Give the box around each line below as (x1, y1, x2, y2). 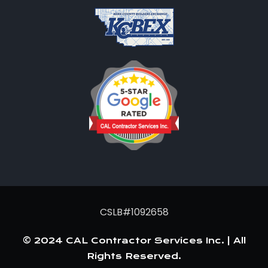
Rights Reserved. (87, 251, 181, 262)
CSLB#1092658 (99, 205, 169, 220)
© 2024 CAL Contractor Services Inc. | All (22, 235, 246, 246)
